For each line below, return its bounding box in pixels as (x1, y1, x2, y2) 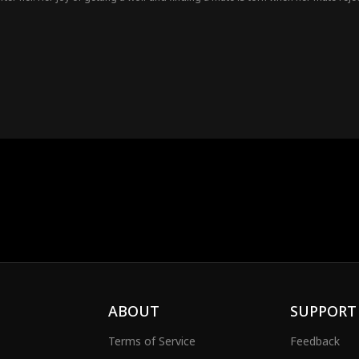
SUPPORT (290, 301, 357, 321)
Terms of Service (108, 333, 196, 349)
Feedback (290, 333, 340, 349)
